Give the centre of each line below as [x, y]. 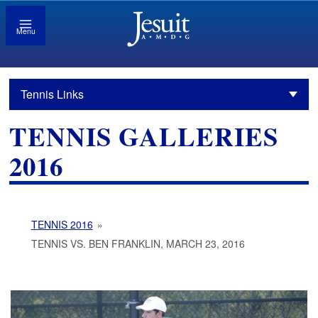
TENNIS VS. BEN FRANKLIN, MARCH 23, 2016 [138, 244]
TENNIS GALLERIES [144, 137]
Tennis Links [53, 94]
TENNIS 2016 [62, 225]
